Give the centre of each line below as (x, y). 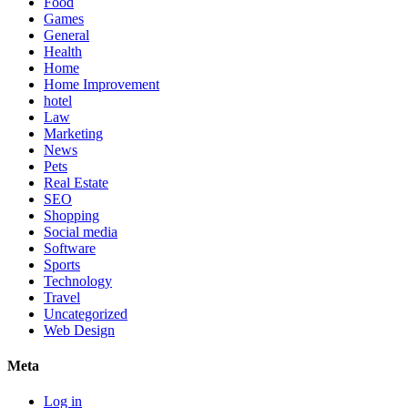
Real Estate (76, 182)
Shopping (71, 215)
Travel (62, 297)
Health (63, 51)
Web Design (79, 330)
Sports (62, 264)
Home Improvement (102, 84)
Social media (81, 231)
